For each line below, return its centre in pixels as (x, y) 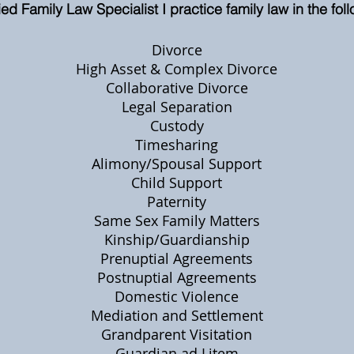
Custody (177, 126)
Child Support (177, 183)
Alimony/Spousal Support (177, 164)
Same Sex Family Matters (177, 220)
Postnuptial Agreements (177, 277)
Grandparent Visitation (177, 334)
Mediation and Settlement (177, 315)
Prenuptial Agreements (177, 258)
